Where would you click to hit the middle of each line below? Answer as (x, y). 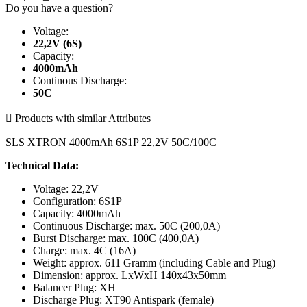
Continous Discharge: (80, 80)
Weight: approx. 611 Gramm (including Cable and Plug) (154, 262)
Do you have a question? (59, 8)
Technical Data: (42, 165)
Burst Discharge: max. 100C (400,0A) (116, 238)
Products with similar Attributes (82, 118)
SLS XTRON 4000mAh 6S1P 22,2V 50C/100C (111, 142)
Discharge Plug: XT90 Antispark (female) (123, 299)
